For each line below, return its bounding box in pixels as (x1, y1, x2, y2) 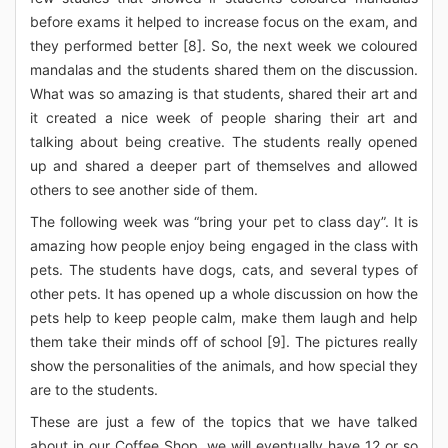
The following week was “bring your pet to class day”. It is (30, 213, 418, 230)
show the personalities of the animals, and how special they (30, 357, 418, 374)
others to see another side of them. (30, 181, 258, 198)
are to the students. (30, 381, 158, 398)
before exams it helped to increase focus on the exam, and (30, 13, 418, 30)
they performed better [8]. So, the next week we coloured (30, 37, 418, 54)
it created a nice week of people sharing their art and (30, 109, 418, 126)
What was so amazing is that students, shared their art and (30, 85, 418, 102)
